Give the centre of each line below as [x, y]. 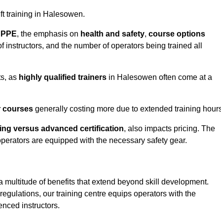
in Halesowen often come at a [159, 77]
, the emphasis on [49, 34]
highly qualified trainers [63, 77]
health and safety [112, 34]
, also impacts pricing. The [169, 129]
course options [177, 34]
